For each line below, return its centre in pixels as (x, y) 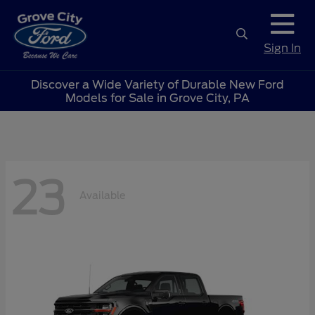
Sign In (282, 48)
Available (102, 195)
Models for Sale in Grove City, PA (157, 98)
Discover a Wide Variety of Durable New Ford (157, 84)
